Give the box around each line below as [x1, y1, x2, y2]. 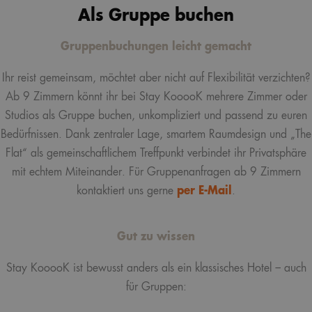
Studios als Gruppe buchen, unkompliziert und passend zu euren [5, 109, 307, 122]
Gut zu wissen [117, 230, 195, 243]
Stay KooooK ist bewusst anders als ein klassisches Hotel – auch [6, 261, 306, 274]
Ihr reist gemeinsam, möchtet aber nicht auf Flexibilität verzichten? [1, 71, 311, 84]
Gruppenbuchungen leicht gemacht [61, 40, 251, 53]
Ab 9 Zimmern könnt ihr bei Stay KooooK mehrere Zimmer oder [5, 90, 307, 103]
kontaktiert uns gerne [77, 184, 177, 197]
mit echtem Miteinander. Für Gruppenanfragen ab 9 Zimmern [11, 165, 301, 178]
